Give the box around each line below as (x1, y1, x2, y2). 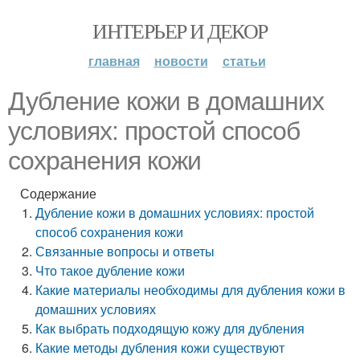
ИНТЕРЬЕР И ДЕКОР (92, 17, 268, 44)
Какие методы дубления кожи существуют (35, 338, 285, 357)
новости (153, 51, 208, 70)
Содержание (20, 184, 96, 202)
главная (88, 51, 140, 70)
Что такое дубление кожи (35, 261, 186, 280)
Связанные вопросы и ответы (35, 242, 215, 260)
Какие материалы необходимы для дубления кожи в (35, 280, 346, 299)
